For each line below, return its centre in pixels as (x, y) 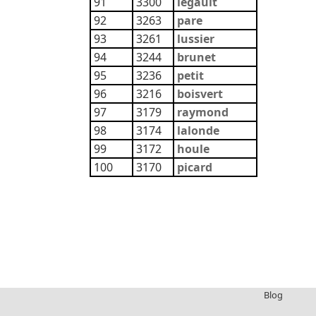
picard (195, 167)
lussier (196, 39)
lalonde (198, 130)
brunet (196, 57)
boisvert (200, 94)
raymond (203, 112)
